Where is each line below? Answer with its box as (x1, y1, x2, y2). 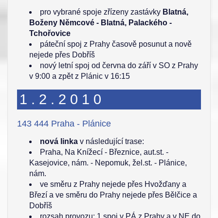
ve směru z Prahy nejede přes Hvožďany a (40, 180, 186, 188)
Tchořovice (29, 29, 71, 37)
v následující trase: (78, 137, 144, 145)
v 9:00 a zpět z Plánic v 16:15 (29, 72, 130, 80)
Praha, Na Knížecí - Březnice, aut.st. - (40, 148, 168, 156)
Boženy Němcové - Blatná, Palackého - (29, 18, 172, 27)
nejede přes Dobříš (29, 51, 95, 59)
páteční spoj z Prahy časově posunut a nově (40, 40, 192, 48)
